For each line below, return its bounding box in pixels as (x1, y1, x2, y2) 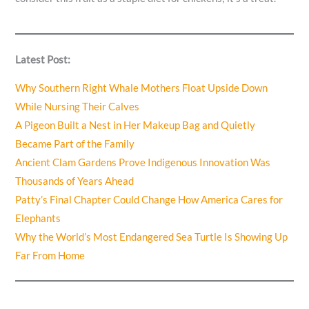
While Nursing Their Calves (15, 101, 140, 113)
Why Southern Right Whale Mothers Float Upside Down (15, 82, 268, 94)
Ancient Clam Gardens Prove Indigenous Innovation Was (15, 157, 271, 169)
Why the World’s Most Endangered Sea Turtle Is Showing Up (15, 231, 288, 243)
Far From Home (15, 250, 86, 262)
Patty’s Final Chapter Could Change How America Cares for (15, 194, 283, 206)
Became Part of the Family (15, 138, 135, 150)
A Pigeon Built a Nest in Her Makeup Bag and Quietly (15, 119, 256, 132)
